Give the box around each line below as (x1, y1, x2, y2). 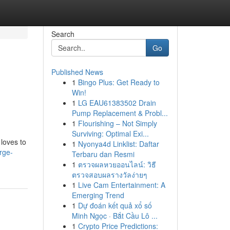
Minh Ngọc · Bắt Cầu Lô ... (71, 210, 158, 221)
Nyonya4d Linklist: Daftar (78, 139, 159, 149)
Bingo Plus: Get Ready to (78, 77, 160, 87)
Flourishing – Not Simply (78, 118, 157, 128)
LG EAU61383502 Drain (78, 98, 156, 108)
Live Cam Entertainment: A (78, 180, 165, 190)
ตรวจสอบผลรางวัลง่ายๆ (71, 169, 147, 180)
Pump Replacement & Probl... (71, 108, 168, 118)
